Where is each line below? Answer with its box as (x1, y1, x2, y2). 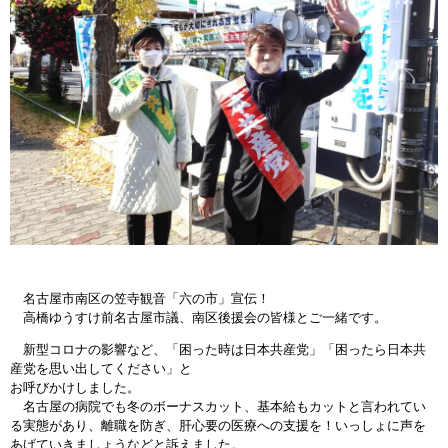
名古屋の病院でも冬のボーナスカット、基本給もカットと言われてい (10, 399, 426, 415)
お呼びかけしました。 (10, 380, 140, 396)
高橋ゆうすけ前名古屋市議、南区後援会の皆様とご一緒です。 (10, 310, 387, 326)
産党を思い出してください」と (10, 361, 192, 377)
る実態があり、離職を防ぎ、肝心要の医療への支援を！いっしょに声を (10, 418, 426, 434)
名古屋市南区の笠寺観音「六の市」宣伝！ (10, 291, 270, 307)
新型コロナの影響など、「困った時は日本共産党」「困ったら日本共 (10, 342, 426, 358)
